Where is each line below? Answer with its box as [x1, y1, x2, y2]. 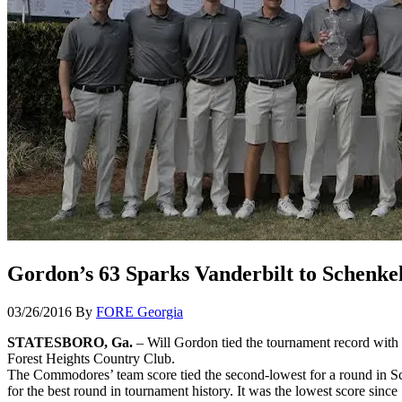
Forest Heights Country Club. [7, 350, 175, 366]
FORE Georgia [96, 303, 183, 319]
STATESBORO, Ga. [7, 334, 133, 350]
